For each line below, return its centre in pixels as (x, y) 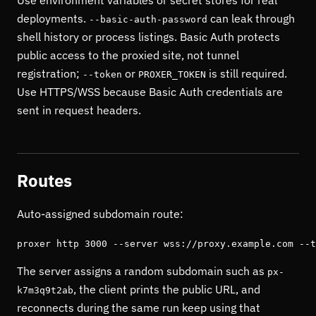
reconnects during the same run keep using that (139, 308)
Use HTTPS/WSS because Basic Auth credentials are (150, 92)
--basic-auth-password (148, 19)
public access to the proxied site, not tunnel (128, 55)
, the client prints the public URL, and (167, 289)
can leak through (251, 18)
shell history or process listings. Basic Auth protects (148, 37)
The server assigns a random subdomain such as (142, 271)
